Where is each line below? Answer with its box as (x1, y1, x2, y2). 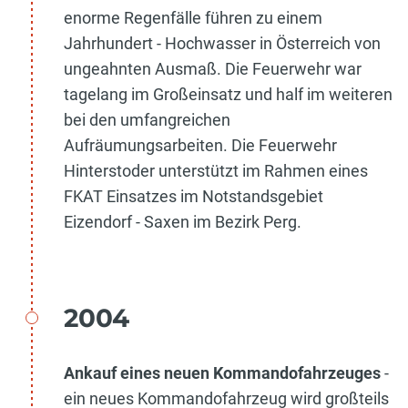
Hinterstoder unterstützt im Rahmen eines (64, 161, 368, 181)
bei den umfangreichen (64, 110, 230, 130)
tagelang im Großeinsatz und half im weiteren (64, 85, 393, 105)
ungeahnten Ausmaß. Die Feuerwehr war (64, 59, 362, 79)
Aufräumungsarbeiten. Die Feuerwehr (64, 136, 337, 156)
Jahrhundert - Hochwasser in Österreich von (64, 34, 381, 54)
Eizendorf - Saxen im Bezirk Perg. (64, 212, 301, 232)
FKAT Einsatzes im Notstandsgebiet (64, 187, 323, 207)
